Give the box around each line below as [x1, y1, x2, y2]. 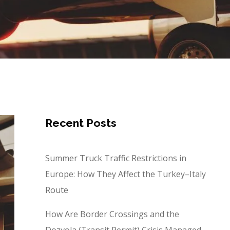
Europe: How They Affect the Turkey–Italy [45, 168, 206, 180]
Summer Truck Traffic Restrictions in [45, 152, 186, 164]
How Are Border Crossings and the [45, 208, 179, 220]
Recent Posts [45, 117, 117, 130]
